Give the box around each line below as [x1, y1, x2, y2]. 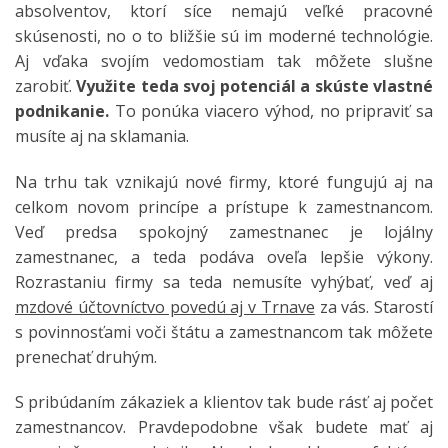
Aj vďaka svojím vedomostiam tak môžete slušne [15, 49, 433, 72]
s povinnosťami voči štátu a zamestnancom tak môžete [15, 320, 433, 343]
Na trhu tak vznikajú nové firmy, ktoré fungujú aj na [15, 170, 433, 193]
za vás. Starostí [314, 295, 433, 318]
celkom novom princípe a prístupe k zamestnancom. [15, 195, 433, 218]
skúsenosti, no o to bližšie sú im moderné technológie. [15, 24, 433, 47]
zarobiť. [15, 74, 77, 97]
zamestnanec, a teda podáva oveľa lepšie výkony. [15, 245, 433, 268]
